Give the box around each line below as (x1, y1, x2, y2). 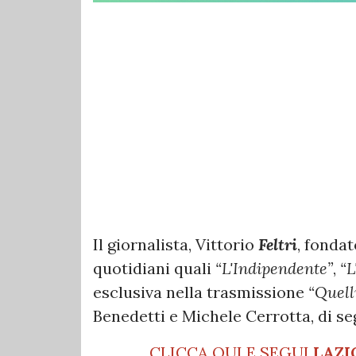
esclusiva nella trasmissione (93, 281, 308, 302)
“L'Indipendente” (215, 257, 333, 278)
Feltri (258, 234, 297, 254)
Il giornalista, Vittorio (93, 234, 258, 254)
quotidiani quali (93, 257, 215, 278)
